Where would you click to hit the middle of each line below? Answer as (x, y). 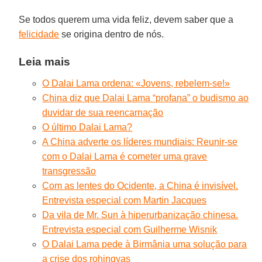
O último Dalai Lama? (87, 127)
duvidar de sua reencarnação (103, 112)
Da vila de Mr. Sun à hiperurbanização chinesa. (140, 215)
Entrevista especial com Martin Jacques (125, 200)
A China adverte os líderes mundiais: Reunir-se (140, 142)
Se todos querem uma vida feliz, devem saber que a (126, 19)
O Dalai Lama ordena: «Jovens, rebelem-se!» (136, 83)
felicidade (39, 34)
